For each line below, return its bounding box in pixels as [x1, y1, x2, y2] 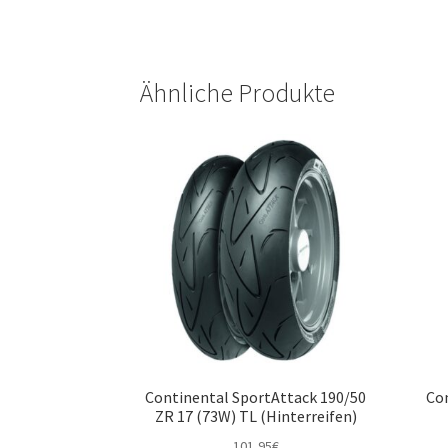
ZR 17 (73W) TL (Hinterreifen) [154, 406, 357, 427]
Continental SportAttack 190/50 [145, 387, 367, 408]
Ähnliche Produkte [140, 76, 336, 109]
